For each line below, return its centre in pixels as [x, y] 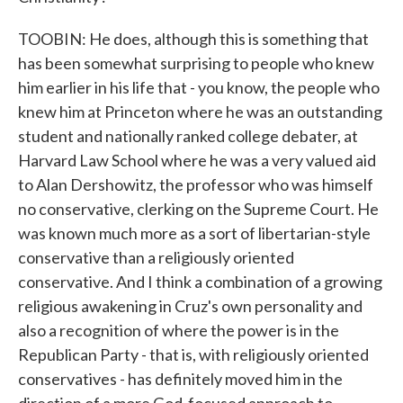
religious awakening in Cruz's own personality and [190, 306]
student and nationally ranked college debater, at [188, 136]
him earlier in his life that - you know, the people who [199, 87]
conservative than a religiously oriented [156, 257]
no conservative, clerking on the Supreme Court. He [198, 209]
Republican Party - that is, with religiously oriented [193, 354]
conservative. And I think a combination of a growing [200, 282]
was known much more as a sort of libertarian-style [194, 233]
